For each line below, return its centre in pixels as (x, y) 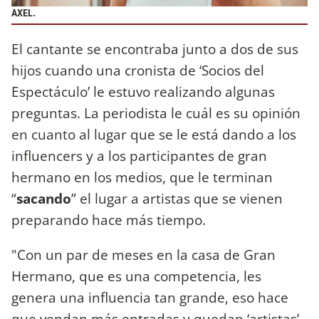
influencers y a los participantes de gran (139, 155)
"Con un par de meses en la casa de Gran (143, 255)
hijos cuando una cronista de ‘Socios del (138, 70)
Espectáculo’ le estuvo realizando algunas (143, 91)
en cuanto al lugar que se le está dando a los (154, 134)
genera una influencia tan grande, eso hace (150, 298)
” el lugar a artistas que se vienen (177, 198)
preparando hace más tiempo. (109, 219)
